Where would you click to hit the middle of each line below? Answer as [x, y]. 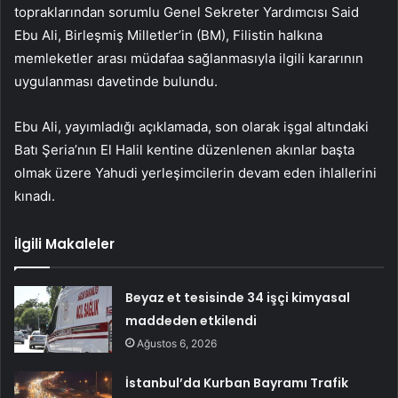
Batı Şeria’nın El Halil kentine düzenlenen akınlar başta [184, 150]
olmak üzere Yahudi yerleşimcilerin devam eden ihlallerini [195, 173]
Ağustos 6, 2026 [177, 344]
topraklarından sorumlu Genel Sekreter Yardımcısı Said [187, 12]
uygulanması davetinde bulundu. [116, 82]
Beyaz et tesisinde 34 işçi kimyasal [238, 298]
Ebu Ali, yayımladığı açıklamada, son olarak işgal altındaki [191, 127]
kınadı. [35, 196]
